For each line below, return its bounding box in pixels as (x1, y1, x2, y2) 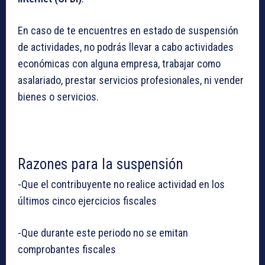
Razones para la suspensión (18, 156, 187, 173)
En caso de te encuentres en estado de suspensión (18, 24, 238, 37)
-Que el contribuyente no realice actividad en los (18, 178, 225, 191)
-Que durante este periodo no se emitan (18, 227, 188, 240)
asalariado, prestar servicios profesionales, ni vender (18, 74, 244, 87)
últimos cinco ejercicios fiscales (18, 195, 157, 208)
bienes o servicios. (18, 91, 99, 104)
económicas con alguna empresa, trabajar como (18, 57, 221, 70)
